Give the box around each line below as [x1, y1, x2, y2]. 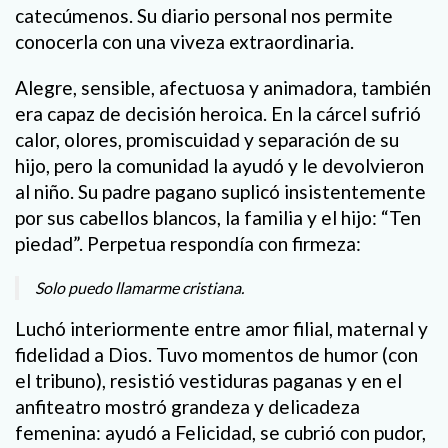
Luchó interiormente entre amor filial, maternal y [15, 316, 428, 340]
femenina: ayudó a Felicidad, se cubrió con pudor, [15, 420, 426, 444]
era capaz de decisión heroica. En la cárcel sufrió [15, 101, 421, 125]
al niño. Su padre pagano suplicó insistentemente [15, 179, 426, 203]
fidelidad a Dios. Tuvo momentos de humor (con [15, 342, 418, 366]
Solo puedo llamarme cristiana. [35, 277, 244, 297]
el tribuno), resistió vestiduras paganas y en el [15, 368, 402, 392]
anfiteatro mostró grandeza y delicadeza [15, 394, 360, 418]
